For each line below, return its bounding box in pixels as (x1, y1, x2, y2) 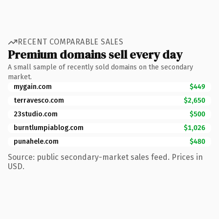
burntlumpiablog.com (14, 123, 84, 132)
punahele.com (14, 137, 59, 146)
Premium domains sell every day (8, 46, 182, 63)
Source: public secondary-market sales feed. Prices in (8, 152, 203, 162)
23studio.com (14, 109, 58, 118)
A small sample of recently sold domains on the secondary (8, 63, 193, 71)
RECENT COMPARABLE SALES (18, 37, 124, 46)
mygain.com (14, 82, 52, 91)
